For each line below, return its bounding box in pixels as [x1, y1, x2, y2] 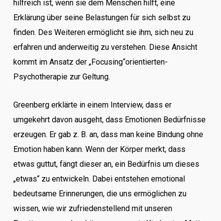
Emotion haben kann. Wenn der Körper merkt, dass [13, 145, 185, 154]
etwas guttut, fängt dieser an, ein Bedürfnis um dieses [13, 159, 199, 169]
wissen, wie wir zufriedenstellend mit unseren [13, 204, 172, 213]
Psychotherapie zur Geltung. [13, 72, 110, 81]
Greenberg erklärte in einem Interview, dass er [13, 100, 172, 110]
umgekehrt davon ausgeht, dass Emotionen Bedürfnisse [13, 115, 206, 124]
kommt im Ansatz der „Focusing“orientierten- [13, 57, 168, 67]
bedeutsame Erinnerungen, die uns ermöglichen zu [13, 189, 186, 198]
